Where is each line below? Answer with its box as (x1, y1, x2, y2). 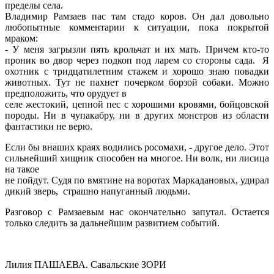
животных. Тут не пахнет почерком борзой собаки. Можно (5, 76, 269, 87)
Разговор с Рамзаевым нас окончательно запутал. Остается (5, 206, 269, 217)
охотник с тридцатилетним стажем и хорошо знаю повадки (5, 65, 269, 76)
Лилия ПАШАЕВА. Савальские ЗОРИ (5, 259, 166, 270)
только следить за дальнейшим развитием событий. (5, 217, 220, 228)
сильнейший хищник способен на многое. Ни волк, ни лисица (5, 152, 269, 163)
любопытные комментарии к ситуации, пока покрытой (5, 21, 269, 32)
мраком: (5, 32, 38, 43)
